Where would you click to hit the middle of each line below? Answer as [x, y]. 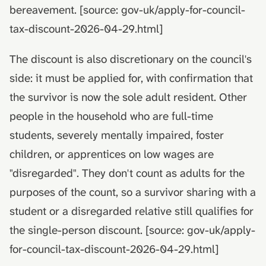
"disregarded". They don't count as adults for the [127, 173]
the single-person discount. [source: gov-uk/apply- [132, 230]
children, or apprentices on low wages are [112, 154]
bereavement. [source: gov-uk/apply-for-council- [127, 9]
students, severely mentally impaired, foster [117, 135]
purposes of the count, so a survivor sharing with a [133, 192]
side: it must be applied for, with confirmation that [131, 78]
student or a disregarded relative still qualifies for [132, 211]
